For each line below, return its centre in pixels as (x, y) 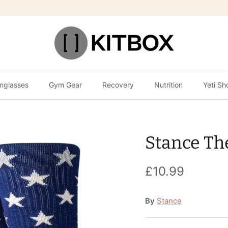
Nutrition (168, 85)
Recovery (118, 85)
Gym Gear (65, 85)
